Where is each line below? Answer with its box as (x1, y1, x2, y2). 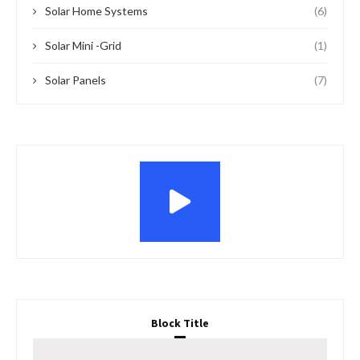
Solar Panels (45, 73, 106, 88)
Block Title (151, 316, 209, 331)
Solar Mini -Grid (45, 39, 121, 53)
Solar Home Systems (45, 4, 148, 18)
